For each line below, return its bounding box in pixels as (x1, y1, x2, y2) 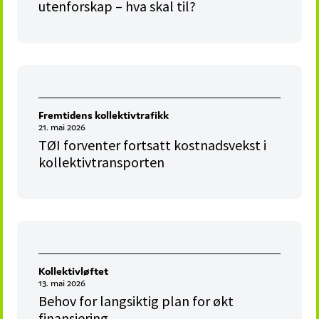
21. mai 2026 (38, 121, 86, 134)
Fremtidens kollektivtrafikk (38, 108, 169, 122)
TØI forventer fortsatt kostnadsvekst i (38, 136, 267, 155)
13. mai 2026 (38, 277, 86, 290)
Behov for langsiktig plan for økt (38, 292, 234, 310)
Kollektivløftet (38, 264, 109, 278)
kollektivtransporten (38, 153, 165, 172)
